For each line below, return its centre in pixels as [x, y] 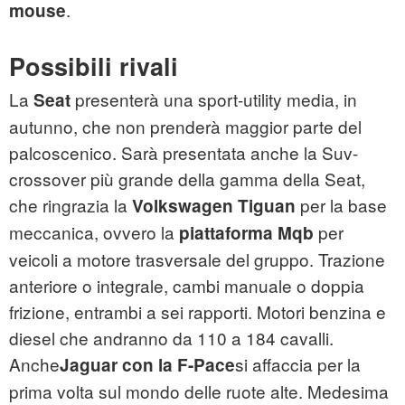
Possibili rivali [94, 66]
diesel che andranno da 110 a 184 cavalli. [171, 338]
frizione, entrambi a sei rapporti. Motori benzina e [198, 312]
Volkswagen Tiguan [214, 206]
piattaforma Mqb [246, 233]
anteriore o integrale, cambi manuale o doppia [187, 286]
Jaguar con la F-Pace [147, 365]
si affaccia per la [298, 364]
